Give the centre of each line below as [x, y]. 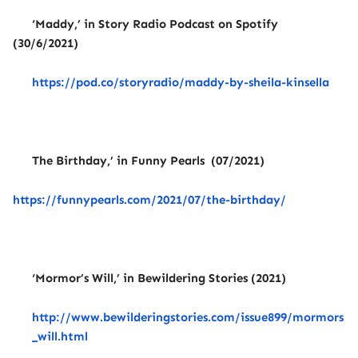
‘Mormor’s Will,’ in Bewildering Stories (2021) [159, 278]
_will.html [60, 336]
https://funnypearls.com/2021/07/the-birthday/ [149, 200]
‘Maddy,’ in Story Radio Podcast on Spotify [155, 24]
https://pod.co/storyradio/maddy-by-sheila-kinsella [181, 82]
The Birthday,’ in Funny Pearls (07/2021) [148, 161]
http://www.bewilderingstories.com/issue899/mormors [188, 317]
